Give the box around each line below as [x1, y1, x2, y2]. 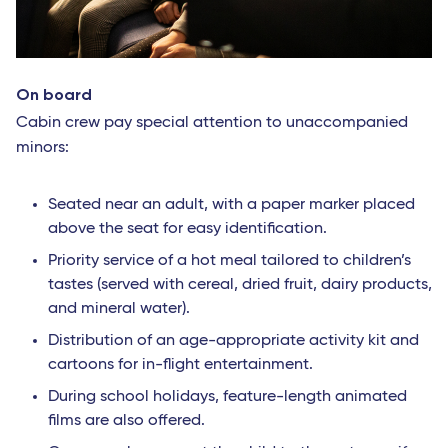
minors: [16, 140, 69, 157]
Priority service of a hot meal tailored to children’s [48, 253, 411, 270]
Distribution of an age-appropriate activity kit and [48, 333, 419, 350]
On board [16, 85, 92, 105]
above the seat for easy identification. [48, 221, 327, 238]
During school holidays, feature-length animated [48, 389, 407, 406]
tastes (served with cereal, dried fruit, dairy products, [48, 277, 432, 294]
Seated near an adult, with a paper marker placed [48, 197, 415, 214]
